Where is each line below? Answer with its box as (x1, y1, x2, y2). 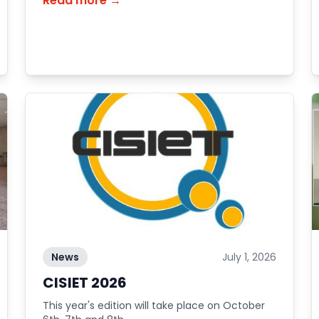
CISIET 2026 (42, 273, 127, 293)
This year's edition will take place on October (42, 298, 265, 313)
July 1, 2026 (222, 250, 277, 264)
